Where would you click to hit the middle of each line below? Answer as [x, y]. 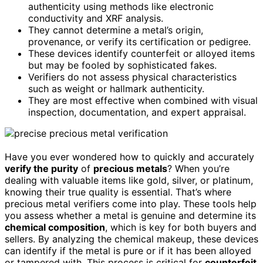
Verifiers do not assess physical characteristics [132, 77]
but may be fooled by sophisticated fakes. [122, 65]
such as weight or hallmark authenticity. [116, 88]
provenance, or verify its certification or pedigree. [139, 41]
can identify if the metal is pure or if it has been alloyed [128, 250]
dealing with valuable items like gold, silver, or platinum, [129, 180]
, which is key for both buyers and [181, 227]
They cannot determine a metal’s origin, [116, 30]
